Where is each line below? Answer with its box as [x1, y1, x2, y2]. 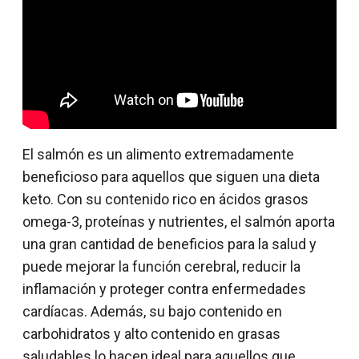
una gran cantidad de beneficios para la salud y [22, 235, 317, 252]
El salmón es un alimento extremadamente [22, 145, 294, 163]
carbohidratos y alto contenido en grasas [22, 325, 280, 342]
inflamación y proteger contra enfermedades [22, 280, 306, 297]
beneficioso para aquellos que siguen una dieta [22, 167, 320, 185]
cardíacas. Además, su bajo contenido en [22, 302, 282, 320]
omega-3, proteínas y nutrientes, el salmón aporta [22, 212, 335, 230]
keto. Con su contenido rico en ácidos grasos [22, 190, 309, 208]
